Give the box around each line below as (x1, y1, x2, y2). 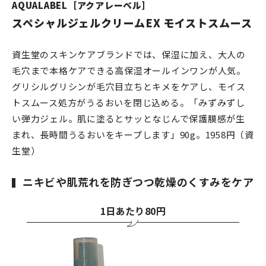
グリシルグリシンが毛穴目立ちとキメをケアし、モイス (12, 80, 246, 93)
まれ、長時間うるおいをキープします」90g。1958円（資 (12, 128, 254, 141)
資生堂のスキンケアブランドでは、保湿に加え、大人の (12, 48, 246, 61)
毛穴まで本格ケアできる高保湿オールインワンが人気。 (12, 64, 246, 77)
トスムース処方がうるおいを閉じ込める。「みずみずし (12, 96, 245, 109)
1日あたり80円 (100, 204, 166, 218)
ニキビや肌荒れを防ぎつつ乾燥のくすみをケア (23, 174, 254, 190)
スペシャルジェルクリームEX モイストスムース (12, 15, 252, 31)
